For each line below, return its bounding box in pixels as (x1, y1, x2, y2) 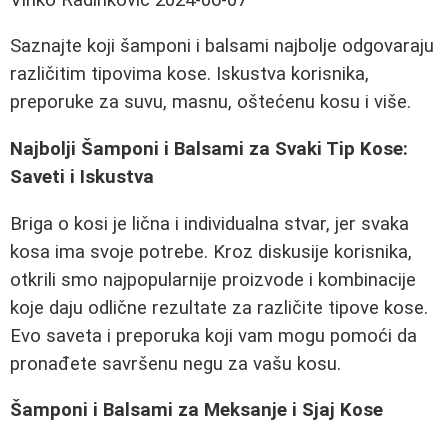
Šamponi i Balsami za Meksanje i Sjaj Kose (10, 399, 383, 422)
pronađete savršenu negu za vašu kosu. (10, 352, 341, 375)
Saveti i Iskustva (10, 166, 154, 189)
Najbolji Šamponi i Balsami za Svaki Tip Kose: (10, 138, 408, 161)
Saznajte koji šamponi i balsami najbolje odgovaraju (10, 35, 434, 58)
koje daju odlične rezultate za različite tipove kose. (10, 296, 428, 319)
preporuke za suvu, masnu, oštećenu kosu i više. (10, 91, 411, 114)
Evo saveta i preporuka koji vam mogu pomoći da (10, 324, 417, 347)
